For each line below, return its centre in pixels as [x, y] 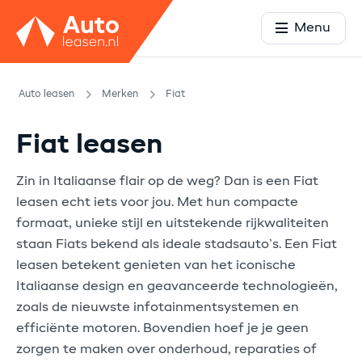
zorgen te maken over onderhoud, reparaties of [166, 349]
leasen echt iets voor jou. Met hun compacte [157, 202]
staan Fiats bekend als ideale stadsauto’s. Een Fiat [177, 244]
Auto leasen [46, 94]
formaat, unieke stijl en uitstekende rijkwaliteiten [173, 223]
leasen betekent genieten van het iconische [156, 265]
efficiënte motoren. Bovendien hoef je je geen [162, 328]
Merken [120, 94]
